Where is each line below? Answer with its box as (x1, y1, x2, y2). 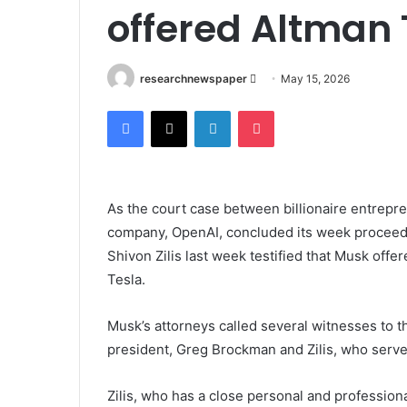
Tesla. (107, 271, 149, 289)
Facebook (143, 103, 198, 118)
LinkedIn (230, 103, 277, 118)
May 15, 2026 (281, 71, 350, 85)
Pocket (273, 103, 313, 118)
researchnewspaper (140, 71, 247, 85)
